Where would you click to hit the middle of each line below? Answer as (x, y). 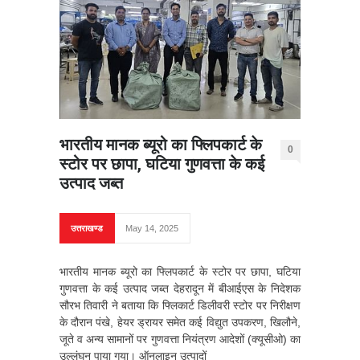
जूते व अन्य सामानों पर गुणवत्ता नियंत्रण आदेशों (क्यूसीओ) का (180, 339)
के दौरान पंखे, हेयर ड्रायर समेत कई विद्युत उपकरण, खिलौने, (180, 322)
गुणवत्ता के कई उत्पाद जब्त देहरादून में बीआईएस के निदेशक (180, 288)
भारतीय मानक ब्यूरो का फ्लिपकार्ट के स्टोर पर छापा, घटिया (180, 271)
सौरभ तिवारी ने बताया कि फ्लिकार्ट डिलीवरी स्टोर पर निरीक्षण (180, 305)
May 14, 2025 (152, 228)
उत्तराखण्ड (87, 228)
